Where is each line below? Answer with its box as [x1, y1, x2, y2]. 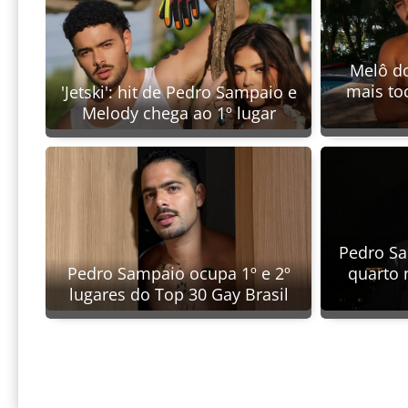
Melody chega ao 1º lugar [81, 101, 276, 124]
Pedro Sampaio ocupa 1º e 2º [66, 261, 291, 284]
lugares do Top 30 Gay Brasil [68, 282, 289, 305]
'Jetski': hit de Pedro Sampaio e [60, 80, 297, 103]
